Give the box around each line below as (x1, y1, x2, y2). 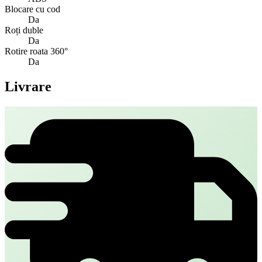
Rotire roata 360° (5, 46, 68, 57)
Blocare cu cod (5, 4, 60, 15)
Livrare (5, 79, 51, 95)
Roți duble (5, 25, 43, 36)
